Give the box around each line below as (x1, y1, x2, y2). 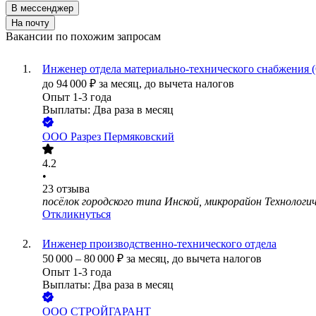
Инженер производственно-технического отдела (42, 238, 276, 250)
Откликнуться (42, 208, 111, 221)
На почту (11, 18, 49, 29)
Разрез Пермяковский (71, 130, 174, 143)
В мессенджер (11, 3, 73, 14)
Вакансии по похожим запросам (6, 30, 161, 43)
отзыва (56, 183, 90, 195)
